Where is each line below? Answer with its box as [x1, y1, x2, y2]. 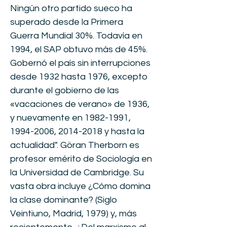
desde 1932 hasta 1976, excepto [10, 72, 147, 82]
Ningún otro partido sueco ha [10, 4, 132, 13]
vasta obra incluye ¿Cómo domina [10, 181, 150, 191]
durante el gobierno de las [10, 86, 119, 95]
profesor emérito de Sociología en [10, 154, 152, 164]
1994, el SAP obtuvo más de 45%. [10, 45, 147, 54]
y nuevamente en [10, 113, 85, 123]
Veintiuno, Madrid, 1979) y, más [10, 209, 137, 218]
